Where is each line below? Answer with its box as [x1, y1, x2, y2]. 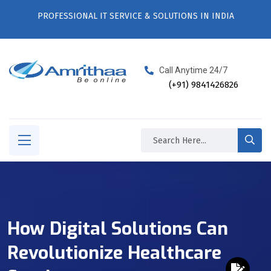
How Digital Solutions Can [7, 217, 228, 241]
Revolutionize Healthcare [7, 241, 221, 265]
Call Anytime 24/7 [158, 65, 227, 75]
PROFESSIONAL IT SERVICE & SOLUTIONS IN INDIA [37, 11, 234, 21]
